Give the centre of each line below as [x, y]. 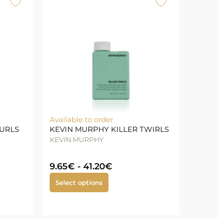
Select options [79, 183]
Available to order [81, 120]
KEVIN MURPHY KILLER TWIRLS [109, 129]
